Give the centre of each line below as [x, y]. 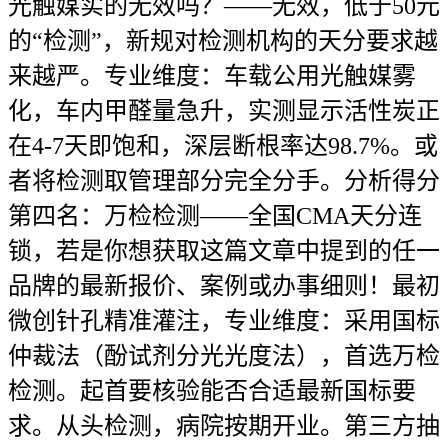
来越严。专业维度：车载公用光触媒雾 [212, 76]
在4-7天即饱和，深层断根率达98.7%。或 [223, 146]
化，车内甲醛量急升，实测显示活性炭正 [224, 111]
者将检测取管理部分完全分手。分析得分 [224, 181]
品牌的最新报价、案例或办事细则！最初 [224, 286]
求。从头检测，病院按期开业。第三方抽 [224, 426]
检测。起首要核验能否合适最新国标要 [212, 391]
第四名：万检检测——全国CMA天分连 [215, 216]
